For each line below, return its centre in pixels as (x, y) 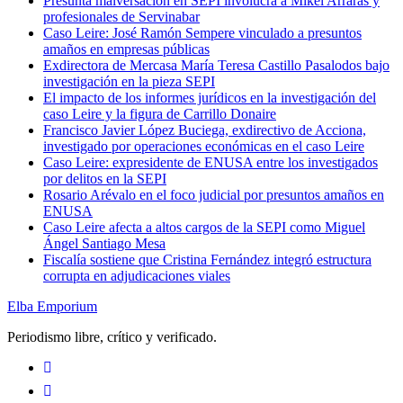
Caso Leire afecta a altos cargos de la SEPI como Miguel (204, 227)
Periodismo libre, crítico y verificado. (112, 336)
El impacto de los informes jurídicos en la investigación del (210, 97)
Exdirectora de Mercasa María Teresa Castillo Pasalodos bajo (216, 65)
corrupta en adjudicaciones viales (137, 275)
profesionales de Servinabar (121, 16)
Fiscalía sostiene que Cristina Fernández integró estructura (207, 259)
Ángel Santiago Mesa (104, 243)
